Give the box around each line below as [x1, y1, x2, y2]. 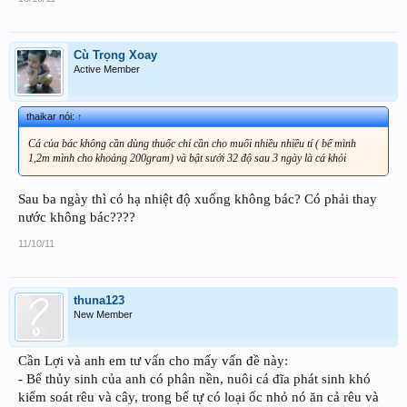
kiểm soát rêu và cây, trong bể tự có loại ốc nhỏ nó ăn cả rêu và [18, 389, 379, 404]
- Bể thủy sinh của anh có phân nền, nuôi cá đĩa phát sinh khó [18, 371, 371, 386]
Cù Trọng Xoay [74, 47, 157, 62]
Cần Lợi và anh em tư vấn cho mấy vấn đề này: [18, 352, 288, 368]
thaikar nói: [26, 110, 77, 122]
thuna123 [74, 293, 124, 307]
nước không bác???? [18, 209, 135, 224]
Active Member [74, 63, 140, 74]
